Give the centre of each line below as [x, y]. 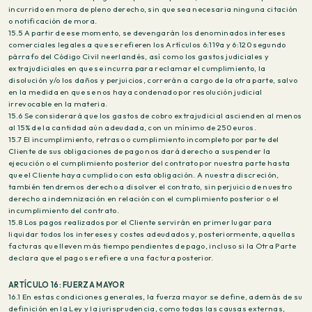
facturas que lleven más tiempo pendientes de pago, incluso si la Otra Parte [152, 246]
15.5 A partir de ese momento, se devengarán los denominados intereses [147, 33]
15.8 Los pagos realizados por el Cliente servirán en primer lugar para [140, 222]
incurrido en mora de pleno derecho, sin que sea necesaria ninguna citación [153, 9]
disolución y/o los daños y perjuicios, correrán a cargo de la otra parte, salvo [153, 80]
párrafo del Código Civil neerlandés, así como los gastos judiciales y [139, 56]
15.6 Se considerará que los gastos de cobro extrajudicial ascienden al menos [155, 116]
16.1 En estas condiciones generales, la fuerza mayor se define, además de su [156, 297]
